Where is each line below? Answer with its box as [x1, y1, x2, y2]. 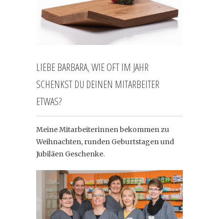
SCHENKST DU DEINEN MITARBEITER [36, 77, 159, 91]
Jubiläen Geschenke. [36, 149, 105, 158]
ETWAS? [36, 94, 62, 108]
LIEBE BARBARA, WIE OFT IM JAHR [36, 60, 149, 74]
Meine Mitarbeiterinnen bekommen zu [36, 125, 169, 134]
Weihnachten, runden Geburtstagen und [36, 137, 174, 146]
